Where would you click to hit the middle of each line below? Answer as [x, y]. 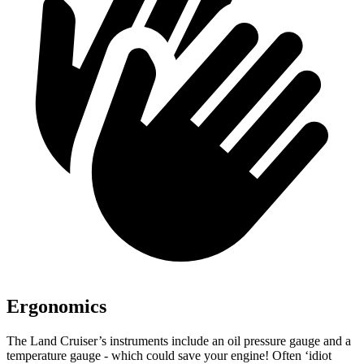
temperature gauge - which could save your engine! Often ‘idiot [169, 355]
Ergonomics [56, 306]
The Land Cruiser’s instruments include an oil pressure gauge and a [179, 340]
